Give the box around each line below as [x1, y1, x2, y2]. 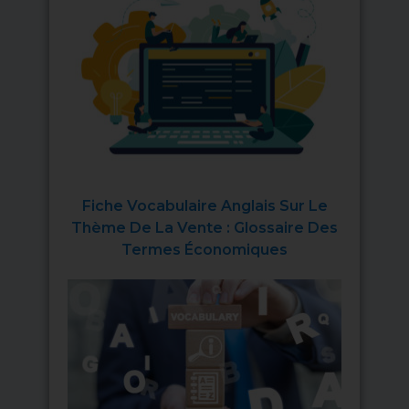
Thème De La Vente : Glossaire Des [71, 219, 338, 237]
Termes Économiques [121, 241, 288, 259]
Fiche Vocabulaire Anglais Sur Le [81, 197, 328, 215]
